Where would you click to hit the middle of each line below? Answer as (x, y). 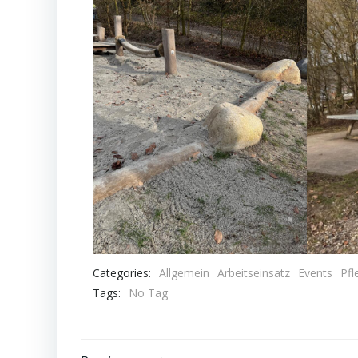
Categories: (122, 272)
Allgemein (184, 273)
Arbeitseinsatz (254, 273)
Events (315, 273)
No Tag (148, 293)
